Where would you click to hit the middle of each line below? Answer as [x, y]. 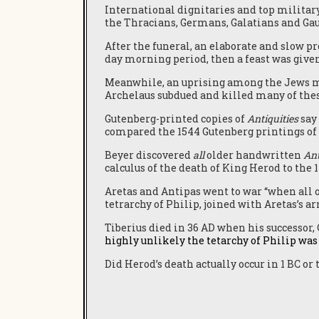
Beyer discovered [149, 155]
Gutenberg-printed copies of [176, 119]
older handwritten [254, 155]
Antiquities [273, 119]
